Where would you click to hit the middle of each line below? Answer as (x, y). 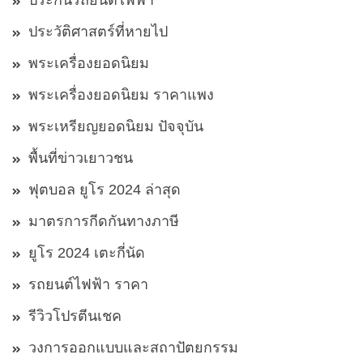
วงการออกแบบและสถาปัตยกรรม (133, 348)
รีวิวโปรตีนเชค (75, 316)
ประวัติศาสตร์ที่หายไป (98, 32)
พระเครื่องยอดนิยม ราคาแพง (121, 95)
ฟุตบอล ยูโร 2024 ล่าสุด (105, 190)
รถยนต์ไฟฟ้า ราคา (88, 285)
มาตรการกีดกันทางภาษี (104, 222)
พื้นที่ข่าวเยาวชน (81, 158)
